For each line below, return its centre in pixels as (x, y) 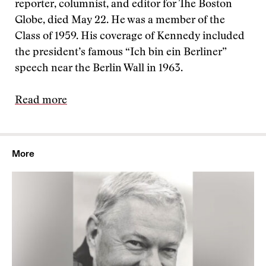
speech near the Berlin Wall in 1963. (99, 69)
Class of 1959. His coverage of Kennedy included (130, 37)
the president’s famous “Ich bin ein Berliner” (121, 53)
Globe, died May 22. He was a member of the (120, 21)
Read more (41, 101)
